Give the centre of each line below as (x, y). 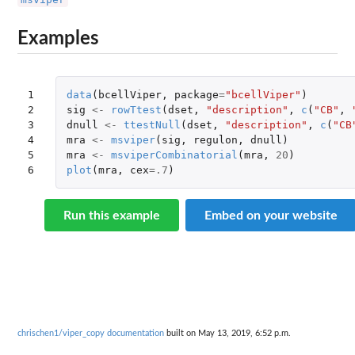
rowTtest (136, 109)
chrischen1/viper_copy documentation (91, 334)
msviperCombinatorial (174, 155)
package (196, 94)
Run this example (112, 215)
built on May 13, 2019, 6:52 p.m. (227, 334)
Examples (58, 39)
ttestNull (152, 124)
